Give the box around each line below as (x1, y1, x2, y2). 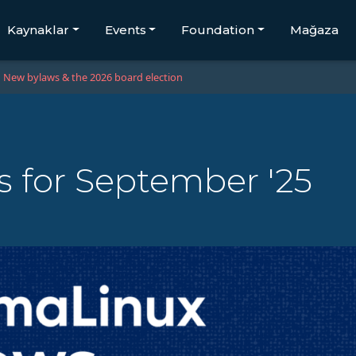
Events (104, 22, 146, 37)
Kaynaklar (6, 22, 69, 37)
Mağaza (290, 22, 339, 37)
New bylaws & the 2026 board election (3, 70, 183, 85)
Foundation (181, 22, 255, 37)
